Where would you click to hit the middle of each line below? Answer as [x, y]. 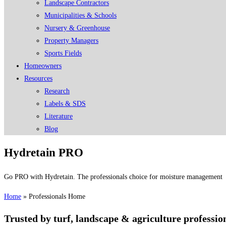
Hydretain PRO [44, 153]
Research [57, 91]
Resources [38, 78]
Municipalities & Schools [80, 15]
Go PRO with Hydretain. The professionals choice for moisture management [113, 177]
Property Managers [71, 41]
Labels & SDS [65, 104]
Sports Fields [63, 53]
